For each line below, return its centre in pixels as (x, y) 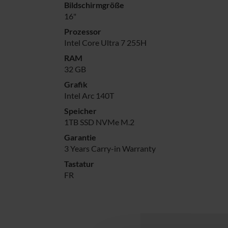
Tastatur (79, 163)
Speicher (80, 110)
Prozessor (83, 31)
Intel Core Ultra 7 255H (105, 42)
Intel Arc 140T (89, 95)
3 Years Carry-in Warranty (110, 148)
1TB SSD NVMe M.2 (99, 122)
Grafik (76, 84)
